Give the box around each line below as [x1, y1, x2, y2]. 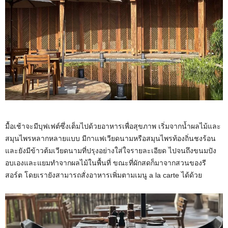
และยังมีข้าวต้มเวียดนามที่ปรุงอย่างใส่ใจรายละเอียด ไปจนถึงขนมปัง [5, 146, 216, 155]
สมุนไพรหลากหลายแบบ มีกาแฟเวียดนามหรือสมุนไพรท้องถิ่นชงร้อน [5, 134, 216, 142]
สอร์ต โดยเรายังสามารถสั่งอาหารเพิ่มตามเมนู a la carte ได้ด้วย [5, 170, 202, 179]
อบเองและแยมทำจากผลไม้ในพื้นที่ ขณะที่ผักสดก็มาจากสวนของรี [5, 158, 206, 167]
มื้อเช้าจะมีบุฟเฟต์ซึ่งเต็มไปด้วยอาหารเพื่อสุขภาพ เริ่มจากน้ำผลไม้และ [5, 122, 221, 130]
